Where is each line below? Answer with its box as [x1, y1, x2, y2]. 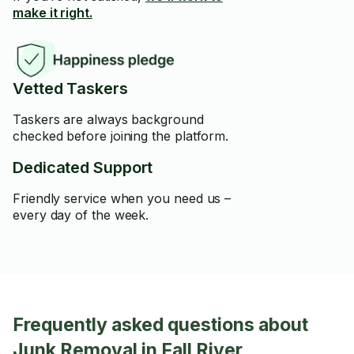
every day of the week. [13, 207, 149, 223]
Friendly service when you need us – [13, 190, 232, 206]
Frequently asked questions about [13, 314, 308, 336]
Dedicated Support [13, 158, 153, 177]
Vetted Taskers [13, 79, 128, 98]
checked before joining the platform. [13, 128, 229, 144]
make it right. [13, 5, 92, 21]
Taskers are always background [13, 111, 204, 127]
